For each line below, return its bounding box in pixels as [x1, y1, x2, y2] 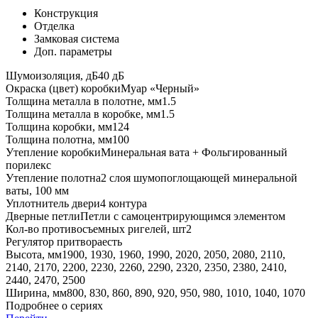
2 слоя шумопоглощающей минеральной [101, 172, 297, 185]
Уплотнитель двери [6, 197, 100, 210]
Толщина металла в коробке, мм [6, 108, 160, 121]
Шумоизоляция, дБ [6, 70, 98, 82]
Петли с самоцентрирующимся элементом [80, 210, 285, 223]
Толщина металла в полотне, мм [6, 95, 162, 108]
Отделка [34, 20, 75, 33]
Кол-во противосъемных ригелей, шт [6, 223, 186, 236]
